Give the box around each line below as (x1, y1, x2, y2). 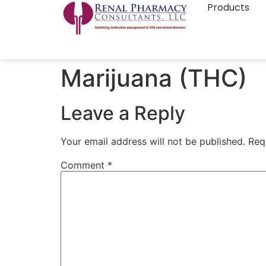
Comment (61, 159, 107, 172)
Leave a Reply (61, 102, 185, 125)
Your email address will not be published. (61, 135, 245, 147)
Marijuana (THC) (61, 64, 247, 93)
